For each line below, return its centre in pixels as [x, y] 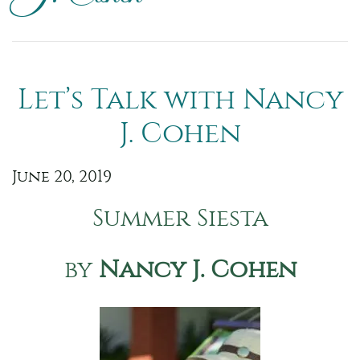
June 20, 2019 [62, 176]
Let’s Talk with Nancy [180, 100]
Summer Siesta [180, 218]
